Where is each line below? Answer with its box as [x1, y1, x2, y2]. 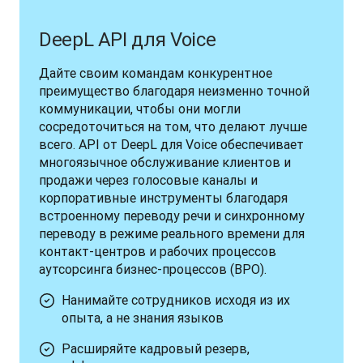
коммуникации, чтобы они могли [39, 100, 241, 117]
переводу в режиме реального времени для [39, 225, 305, 241]
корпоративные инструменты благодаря [39, 190, 288, 206]
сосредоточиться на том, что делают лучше [39, 118, 307, 135]
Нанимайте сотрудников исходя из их [62, 292, 290, 308]
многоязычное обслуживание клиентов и [39, 154, 291, 170]
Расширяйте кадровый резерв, [62, 340, 250, 357]
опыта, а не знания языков [62, 310, 224, 326]
